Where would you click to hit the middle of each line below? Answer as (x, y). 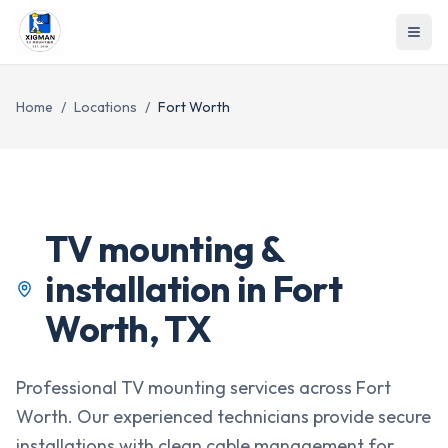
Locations (105, 107)
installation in (159, 288)
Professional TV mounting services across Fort (203, 387)
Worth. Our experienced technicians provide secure (223, 416)
